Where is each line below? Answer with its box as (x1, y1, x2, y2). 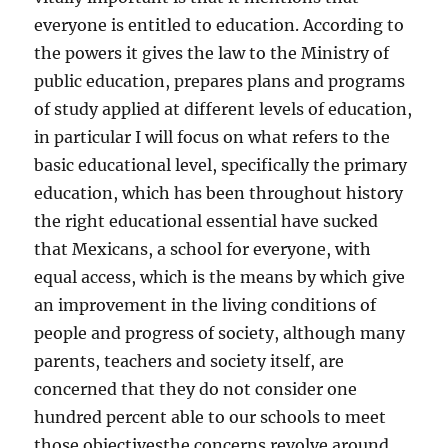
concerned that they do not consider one (34, 379, 358, 399)
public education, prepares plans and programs (34, 71, 406, 91)
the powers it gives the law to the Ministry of (34, 43, 390, 63)
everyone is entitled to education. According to (34, 15, 405, 35)
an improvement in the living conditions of (34, 295, 377, 315)
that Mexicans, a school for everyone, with (34, 239, 372, 259)
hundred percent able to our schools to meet (34, 407, 387, 427)
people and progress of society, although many (34, 323, 406, 343)
